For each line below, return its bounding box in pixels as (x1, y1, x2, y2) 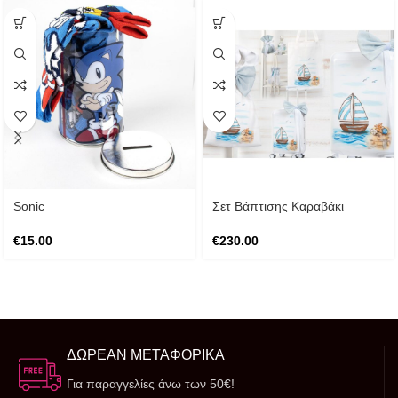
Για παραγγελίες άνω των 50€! (67, 377, 235, 391)
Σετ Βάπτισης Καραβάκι (212, 198, 344, 213)
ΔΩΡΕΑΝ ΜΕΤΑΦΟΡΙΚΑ (67, 347, 225, 362)
